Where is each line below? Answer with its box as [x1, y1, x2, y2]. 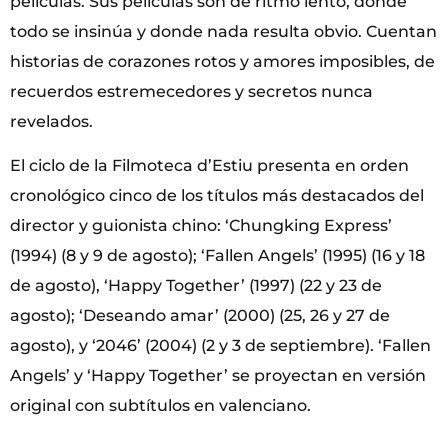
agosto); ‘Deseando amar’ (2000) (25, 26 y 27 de [10, 306, 390, 326]
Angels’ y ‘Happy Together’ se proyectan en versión [10, 366, 426, 386]
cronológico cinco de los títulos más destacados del [10, 186, 424, 206]
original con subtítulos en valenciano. [10, 396, 311, 416]
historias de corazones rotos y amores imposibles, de [10, 52, 435, 72]
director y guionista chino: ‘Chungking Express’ [10, 216, 392, 236]
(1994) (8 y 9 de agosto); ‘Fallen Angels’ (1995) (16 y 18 [10, 246, 425, 266]
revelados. [10, 112, 93, 132]
